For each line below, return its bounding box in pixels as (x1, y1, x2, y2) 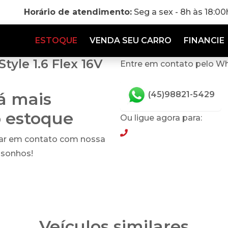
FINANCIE (184, 36, 224, 45)
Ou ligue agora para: (120, 113, 202, 123)
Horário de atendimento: (24, 7, 132, 17)
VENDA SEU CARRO (90, 36, 172, 45)
